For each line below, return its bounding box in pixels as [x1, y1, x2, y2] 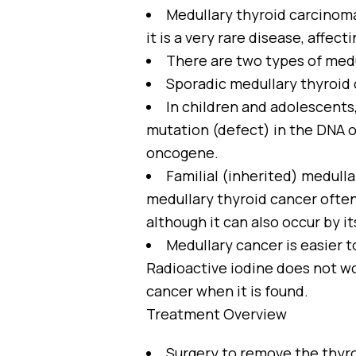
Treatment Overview [146, 304, 287, 323]
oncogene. [146, 143, 219, 162]
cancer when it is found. [146, 281, 308, 300]
